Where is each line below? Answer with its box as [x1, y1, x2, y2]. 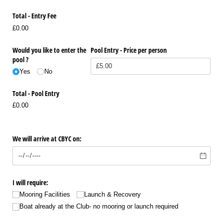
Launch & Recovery [84, 191, 141, 199]
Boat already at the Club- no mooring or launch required [19, 203, 179, 211]
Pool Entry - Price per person [91, 45, 169, 55]
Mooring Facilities [19, 191, 71, 199]
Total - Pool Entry [12, 88, 61, 98]
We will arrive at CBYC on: [12, 134, 82, 144]
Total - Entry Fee [12, 11, 56, 21]
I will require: [12, 177, 48, 187]
